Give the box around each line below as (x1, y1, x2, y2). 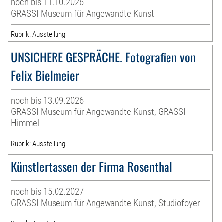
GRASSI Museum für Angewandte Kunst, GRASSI (11, 106, 186, 117)
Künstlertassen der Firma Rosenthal (11, 157, 173, 175)
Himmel (11, 117, 40, 129)
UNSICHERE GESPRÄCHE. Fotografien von (11, 47, 196, 66)
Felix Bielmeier (11, 65, 80, 84)
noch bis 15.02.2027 (11, 185, 84, 197)
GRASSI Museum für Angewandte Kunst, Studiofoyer (11, 197, 201, 209)
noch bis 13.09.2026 (11, 94, 84, 106)
